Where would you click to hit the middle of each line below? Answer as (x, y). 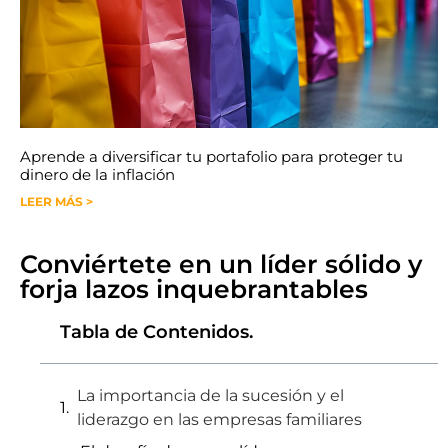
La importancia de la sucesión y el (210, 395)
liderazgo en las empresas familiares (219, 419)
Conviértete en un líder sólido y (221, 264)
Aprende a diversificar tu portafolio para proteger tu (211, 156)
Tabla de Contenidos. (156, 332)
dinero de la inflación (97, 174)
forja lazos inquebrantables (194, 289)
